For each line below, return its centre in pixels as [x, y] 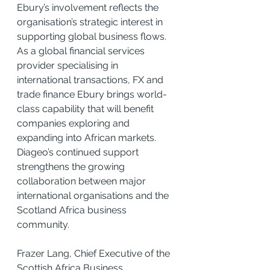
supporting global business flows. [93, 36]
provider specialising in [69, 65]
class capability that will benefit [86, 108]
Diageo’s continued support [79, 152]
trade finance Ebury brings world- [92, 94]
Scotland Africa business [73, 210]
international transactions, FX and [91, 80]
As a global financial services [82, 51]
